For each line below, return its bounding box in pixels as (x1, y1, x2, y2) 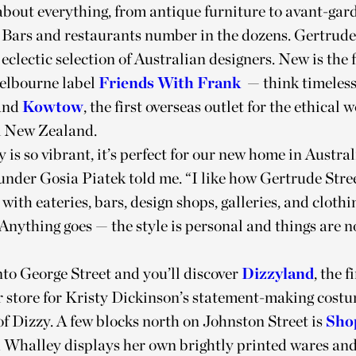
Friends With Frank (99, 73, 241, 93)
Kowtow (22, 97, 83, 117)
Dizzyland (242, 264, 314, 284)
